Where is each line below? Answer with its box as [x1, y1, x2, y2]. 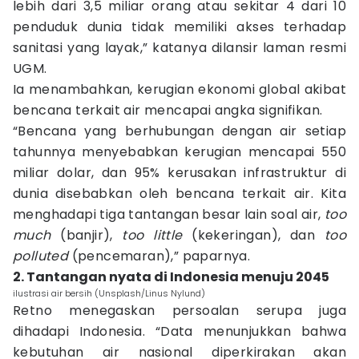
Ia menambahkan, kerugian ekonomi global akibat [13, 80, 346, 99]
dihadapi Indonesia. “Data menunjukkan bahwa [13, 322, 346, 341]
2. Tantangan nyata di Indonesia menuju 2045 [13, 268, 329, 286]
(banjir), [50, 226, 123, 244]
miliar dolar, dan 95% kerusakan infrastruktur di [13, 163, 346, 182]
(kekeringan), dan [182, 226, 325, 244]
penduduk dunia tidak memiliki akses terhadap [13, 18, 346, 36]
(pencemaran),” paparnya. [68, 247, 251, 265]
